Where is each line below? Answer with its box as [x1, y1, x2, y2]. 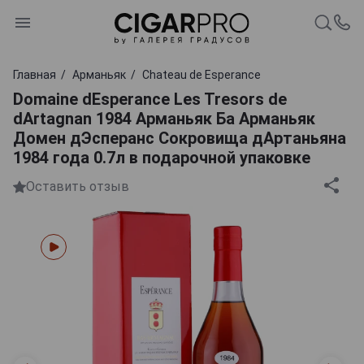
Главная [13, 67, 56, 81]
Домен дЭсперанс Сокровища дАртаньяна [13, 128, 346, 148]
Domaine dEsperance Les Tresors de [13, 89, 287, 109]
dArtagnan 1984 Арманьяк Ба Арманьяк [13, 108, 315, 128]
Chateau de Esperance [142, 67, 261, 81]
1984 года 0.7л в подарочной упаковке [13, 147, 310, 167]
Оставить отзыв [26, 179, 129, 195]
